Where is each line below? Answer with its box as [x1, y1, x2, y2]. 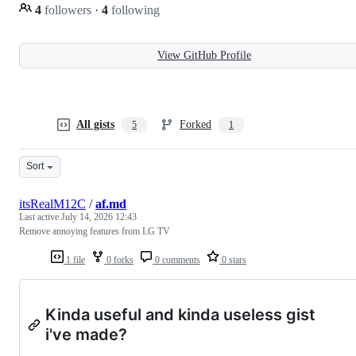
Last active [19, 211, 61, 222]
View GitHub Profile [157, 48, 251, 61]
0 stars [219, 253, 246, 265]
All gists [76, 118, 114, 130]
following [108, 2, 160, 17]
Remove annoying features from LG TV [19, 225, 170, 237]
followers [41, 2, 95, 17]
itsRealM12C [19, 196, 86, 211]
